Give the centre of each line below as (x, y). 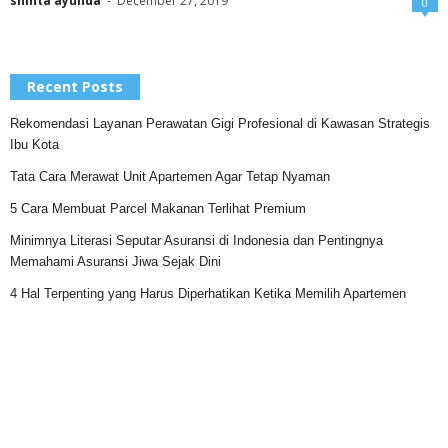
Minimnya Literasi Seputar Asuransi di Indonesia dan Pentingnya (196, 241)
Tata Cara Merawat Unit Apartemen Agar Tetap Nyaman (170, 177)
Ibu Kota (34, 145)
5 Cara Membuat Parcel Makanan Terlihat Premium (158, 209)
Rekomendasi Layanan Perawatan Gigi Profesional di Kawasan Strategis (220, 124)
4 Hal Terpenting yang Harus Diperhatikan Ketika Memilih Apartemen (208, 294)
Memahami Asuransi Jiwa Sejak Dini (115, 262)
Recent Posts (75, 87)
